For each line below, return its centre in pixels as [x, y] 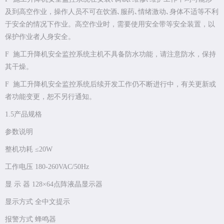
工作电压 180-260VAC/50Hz [47, 167]
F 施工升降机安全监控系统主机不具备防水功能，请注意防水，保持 [110, 54]
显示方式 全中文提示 [37, 202]
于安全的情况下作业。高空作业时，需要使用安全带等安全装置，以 [110, 24]
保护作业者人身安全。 [40, 37]
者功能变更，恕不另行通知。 [50, 97]
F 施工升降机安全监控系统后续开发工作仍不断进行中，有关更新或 [110, 84]
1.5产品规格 [24, 114]
